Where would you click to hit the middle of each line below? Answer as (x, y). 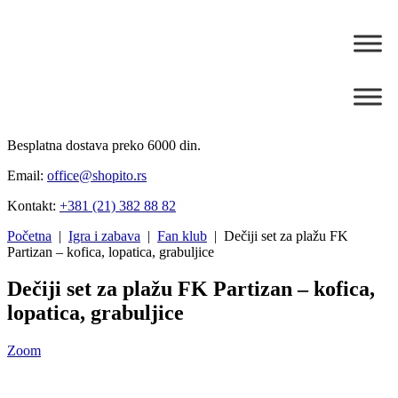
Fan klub (182, 235)
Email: (27, 175)
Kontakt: (33, 205)
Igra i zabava (104, 235)
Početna (29, 235)
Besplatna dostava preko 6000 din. (104, 145)
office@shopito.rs (97, 175)
